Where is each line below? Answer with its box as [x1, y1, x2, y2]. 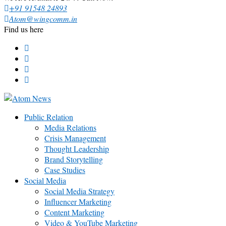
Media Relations [44, 122, 96, 133]
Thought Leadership [44, 143, 109, 154]
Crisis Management [44, 133, 106, 144]
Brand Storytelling [44, 154, 103, 165]
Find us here [4, 24, 43, 35]
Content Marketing [44, 207, 104, 218]
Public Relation [24, 111, 73, 123]
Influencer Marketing [44, 196, 111, 207]
